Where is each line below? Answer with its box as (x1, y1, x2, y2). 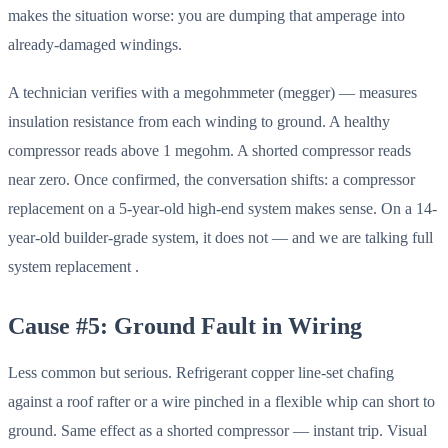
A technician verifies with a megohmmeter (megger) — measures (8, 82, 417, 102)
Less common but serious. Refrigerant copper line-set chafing (8, 363, 394, 383)
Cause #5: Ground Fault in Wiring (8, 312, 362, 339)
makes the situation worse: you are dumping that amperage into (8, 6, 405, 26)
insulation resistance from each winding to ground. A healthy (8, 111, 390, 131)
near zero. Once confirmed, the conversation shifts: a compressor (8, 169, 415, 189)
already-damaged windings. (8, 35, 182, 55)
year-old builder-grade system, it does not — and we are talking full (8, 227, 433, 247)
